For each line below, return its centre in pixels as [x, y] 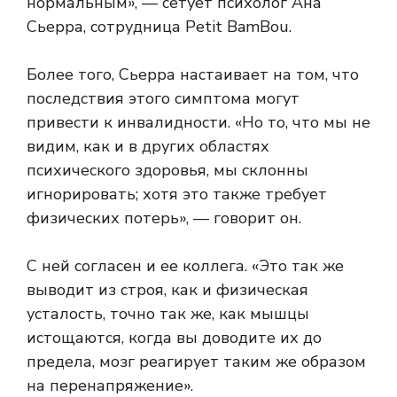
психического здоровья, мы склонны [167, 171]
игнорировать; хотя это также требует [177, 195]
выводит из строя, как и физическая [167, 290]
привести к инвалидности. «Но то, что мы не [198, 123]
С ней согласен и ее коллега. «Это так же [185, 266]
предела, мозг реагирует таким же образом [196, 362]
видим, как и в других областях [148, 147]
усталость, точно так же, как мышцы [168, 314]
